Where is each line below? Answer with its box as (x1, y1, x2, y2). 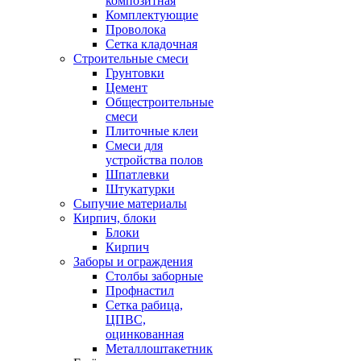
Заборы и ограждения (73, 255, 193, 268)
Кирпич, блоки (73, 211, 156, 225)
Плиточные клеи (106, 124, 198, 138)
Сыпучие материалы (73, 197, 187, 210)
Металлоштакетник (106, 342, 213, 355)
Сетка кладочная (106, 37, 197, 51)
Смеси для (106, 139, 163, 152)
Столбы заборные (106, 269, 203, 283)
